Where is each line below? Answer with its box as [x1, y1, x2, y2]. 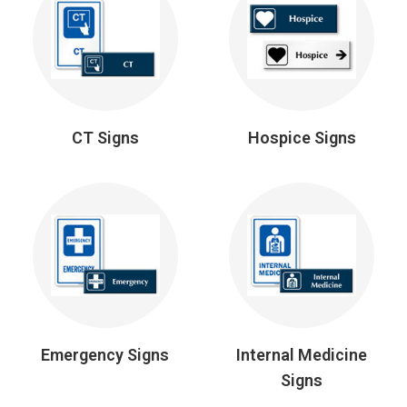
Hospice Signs [247, 127, 356, 147]
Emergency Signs [41, 344, 170, 364]
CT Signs [71, 127, 139, 147]
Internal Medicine [236, 344, 368, 364]
